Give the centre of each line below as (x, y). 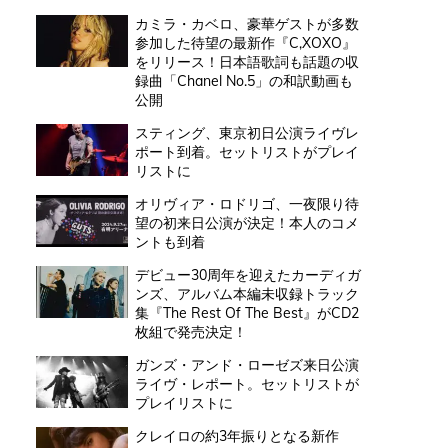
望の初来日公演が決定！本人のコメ (246, 222)
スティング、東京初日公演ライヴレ (246, 132)
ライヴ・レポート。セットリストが (246, 383)
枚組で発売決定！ (190, 331)
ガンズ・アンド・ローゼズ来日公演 (246, 364)
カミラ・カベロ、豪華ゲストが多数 (246, 23)
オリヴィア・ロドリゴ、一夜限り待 (246, 203)
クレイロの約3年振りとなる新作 (236, 435)
